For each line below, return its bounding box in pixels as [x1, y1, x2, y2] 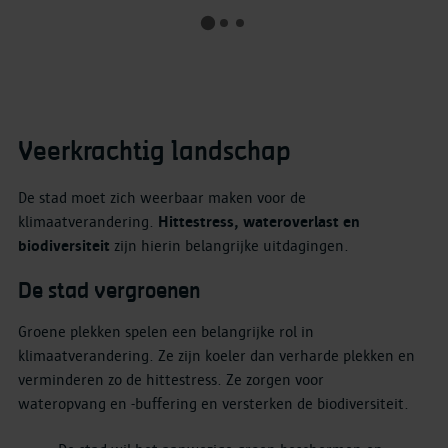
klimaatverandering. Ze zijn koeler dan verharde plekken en [18, 346, 415, 365]
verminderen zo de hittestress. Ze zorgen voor [18, 370, 324, 389]
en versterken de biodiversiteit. [201, 394, 409, 413]
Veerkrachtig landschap [18, 140, 291, 166]
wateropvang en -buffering [18, 394, 197, 413]
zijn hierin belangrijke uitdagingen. [114, 237, 349, 256]
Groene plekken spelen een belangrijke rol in [18, 322, 314, 341]
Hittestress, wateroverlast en [158, 213, 360, 232]
